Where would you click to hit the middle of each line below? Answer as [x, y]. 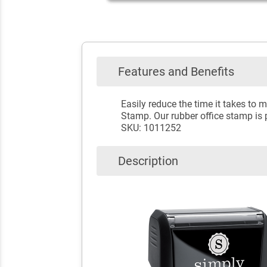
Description [148, 161]
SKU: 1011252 [151, 128]
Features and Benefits [176, 71]
